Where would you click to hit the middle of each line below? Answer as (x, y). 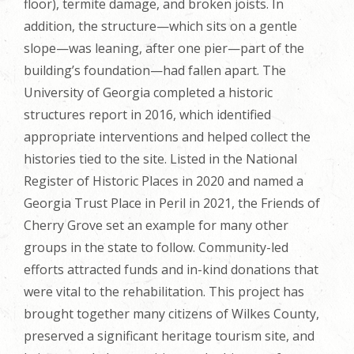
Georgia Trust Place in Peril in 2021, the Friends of (172, 203)
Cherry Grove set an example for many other (156, 225)
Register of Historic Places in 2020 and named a (164, 181)
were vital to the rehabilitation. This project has (164, 291)
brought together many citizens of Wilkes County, (171, 313)
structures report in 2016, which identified (147, 114)
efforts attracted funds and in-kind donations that (171, 269)
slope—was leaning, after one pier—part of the (164, 48)
